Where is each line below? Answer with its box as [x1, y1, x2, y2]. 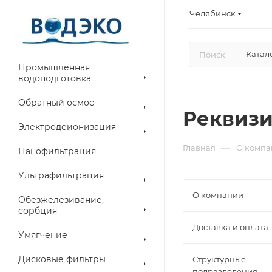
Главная [183, 143, 216, 152]
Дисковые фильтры [18, 254, 106, 265]
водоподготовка [18, 73, 91, 84]
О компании [192, 190, 243, 200]
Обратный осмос [18, 97, 94, 108]
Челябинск [189, 8, 236, 18]
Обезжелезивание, [18, 194, 104, 205]
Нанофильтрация [18, 146, 96, 157]
